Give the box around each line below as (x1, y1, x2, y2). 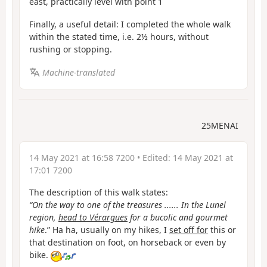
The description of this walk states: (29, 187, 168, 198)
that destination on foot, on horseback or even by (29, 237, 226, 249)
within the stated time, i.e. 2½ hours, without (29, 31, 209, 43)
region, (29, 212, 58, 223)
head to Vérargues (58, 212, 128, 223)
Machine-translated (42, 66, 115, 78)
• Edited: (135, 152, 173, 164)
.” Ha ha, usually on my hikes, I (45, 224, 169, 236)
